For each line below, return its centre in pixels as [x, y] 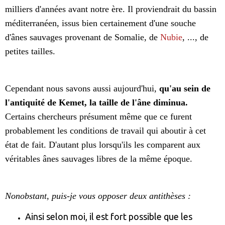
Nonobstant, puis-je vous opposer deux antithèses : [98, 196]
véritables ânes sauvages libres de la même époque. [99, 159]
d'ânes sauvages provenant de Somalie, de [83, 37]
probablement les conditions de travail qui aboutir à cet [105, 131]
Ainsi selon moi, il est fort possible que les [109, 217]
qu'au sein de [185, 89]
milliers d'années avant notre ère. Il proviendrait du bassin [111, 9]
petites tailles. [30, 51]
